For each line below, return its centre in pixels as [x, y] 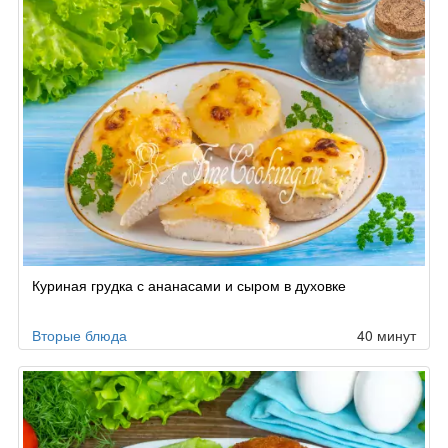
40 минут [386, 334]
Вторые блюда [79, 334]
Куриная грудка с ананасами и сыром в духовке [189, 284]
